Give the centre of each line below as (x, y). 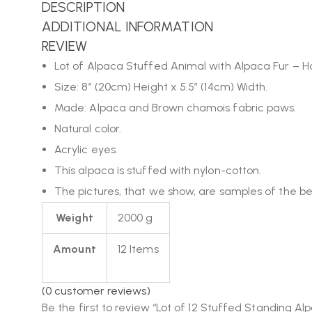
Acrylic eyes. (86, 149)
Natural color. (88, 128)
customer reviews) (101, 291)
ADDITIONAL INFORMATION (127, 26)
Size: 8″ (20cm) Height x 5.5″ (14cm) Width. (161, 87)
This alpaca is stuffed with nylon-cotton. (158, 170)
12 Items (138, 249)
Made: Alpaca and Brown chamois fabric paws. (175, 108)
